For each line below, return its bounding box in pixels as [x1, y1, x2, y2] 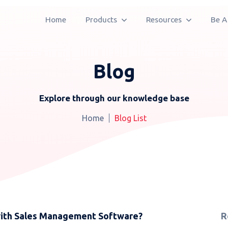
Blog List [114, 113, 147, 123]
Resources [146, 15, 184, 24]
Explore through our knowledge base [39, 93, 189, 103]
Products [85, 15, 119, 24]
